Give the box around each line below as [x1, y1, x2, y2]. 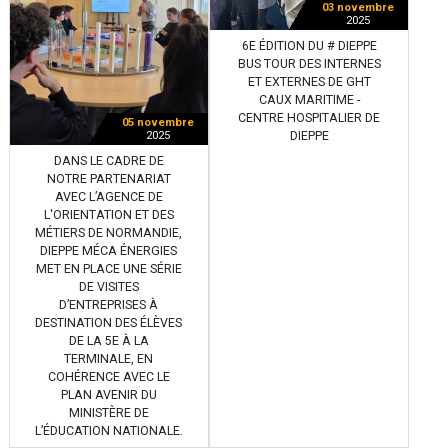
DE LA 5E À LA [68, 334, 149, 349]
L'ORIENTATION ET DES [43, 208, 174, 223]
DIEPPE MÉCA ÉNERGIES [40, 244, 178, 259]
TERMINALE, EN [64, 352, 154, 367]
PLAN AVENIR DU [60, 388, 157, 403]
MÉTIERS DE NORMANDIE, [35, 226, 183, 241]
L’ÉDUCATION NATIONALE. [34, 424, 183, 439]
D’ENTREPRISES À [59, 298, 159, 313]
